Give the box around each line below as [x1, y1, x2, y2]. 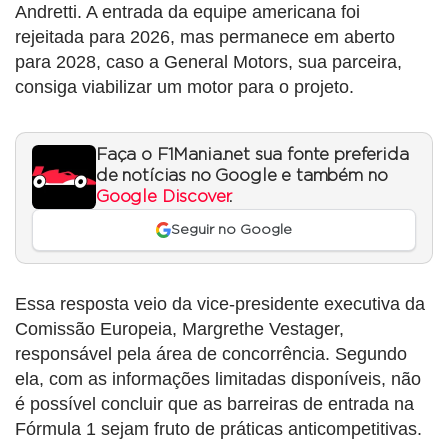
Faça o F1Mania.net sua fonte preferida [96, 146, 409, 163]
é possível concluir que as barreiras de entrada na [15, 394, 414, 415]
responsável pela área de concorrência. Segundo [15, 344, 407, 365]
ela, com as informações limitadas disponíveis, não [15, 369, 421, 390]
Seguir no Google [171, 223, 293, 238]
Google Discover [96, 188, 230, 205]
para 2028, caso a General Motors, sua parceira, [15, 51, 402, 72]
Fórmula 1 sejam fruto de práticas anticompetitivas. [15, 419, 422, 440]
